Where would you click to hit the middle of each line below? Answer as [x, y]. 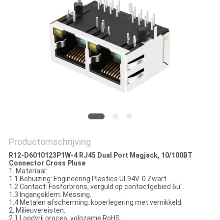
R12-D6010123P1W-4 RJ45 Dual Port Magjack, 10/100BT [100, 155]
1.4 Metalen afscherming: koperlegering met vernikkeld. [96, 203]
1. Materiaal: [28, 171]
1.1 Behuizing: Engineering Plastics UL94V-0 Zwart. [88, 179]
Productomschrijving [50, 142]
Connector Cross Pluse [47, 163]
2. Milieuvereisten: [37, 210]
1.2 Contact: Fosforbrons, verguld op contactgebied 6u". [96, 187]
